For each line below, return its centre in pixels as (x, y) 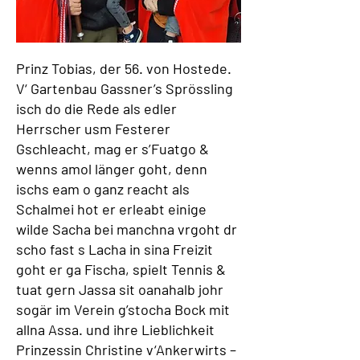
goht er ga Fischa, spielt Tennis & (121, 269)
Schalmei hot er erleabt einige (111, 209)
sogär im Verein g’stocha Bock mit (123, 309)
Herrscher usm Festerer (93, 129)
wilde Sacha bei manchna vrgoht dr (127, 229)
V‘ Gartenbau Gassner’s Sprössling (125, 88)
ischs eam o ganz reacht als (103, 189)
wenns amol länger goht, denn (112, 169)
